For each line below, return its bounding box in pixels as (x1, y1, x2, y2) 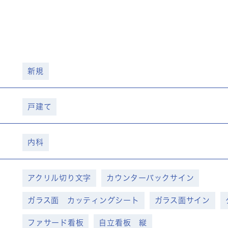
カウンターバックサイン (106, 174, 194, 182)
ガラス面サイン (154, 196, 210, 204)
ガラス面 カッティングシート (27, 196, 139, 204)
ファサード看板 (27, 219, 84, 226)
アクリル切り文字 (27, 174, 91, 182)
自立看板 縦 (99, 219, 147, 226)
